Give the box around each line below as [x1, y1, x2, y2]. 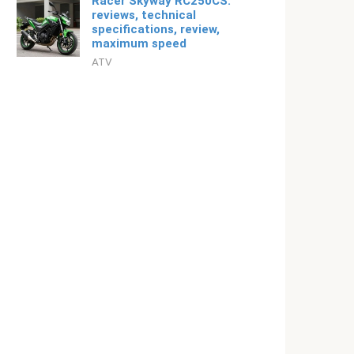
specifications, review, [92, 22, 220, 36]
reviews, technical [92, 8, 196, 22]
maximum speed [92, 36, 186, 51]
